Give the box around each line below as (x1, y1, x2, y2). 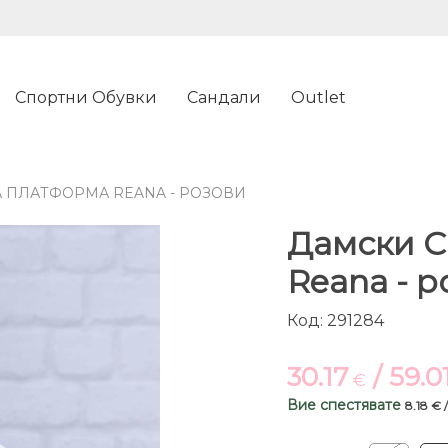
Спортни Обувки (15, 88, 157, 107)
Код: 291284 (286, 311, 384, 331)
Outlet (291, 88, 346, 107)
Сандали (187, 88, 261, 107)
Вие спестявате (286, 396, 405, 415)
